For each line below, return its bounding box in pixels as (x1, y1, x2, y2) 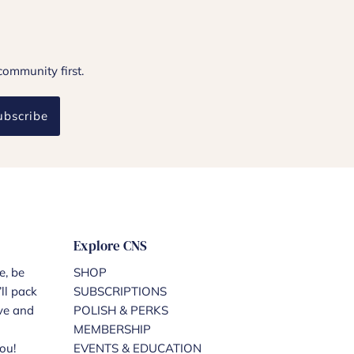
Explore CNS (73, 236, 147, 255)
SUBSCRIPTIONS (73, 284, 167, 299)
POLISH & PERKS (73, 303, 168, 318)
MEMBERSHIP (73, 322, 151, 337)
